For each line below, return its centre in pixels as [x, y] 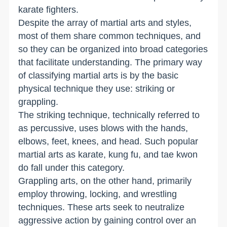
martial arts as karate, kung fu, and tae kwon [108, 154]
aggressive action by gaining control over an [107, 220]
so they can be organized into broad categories [113, 49]
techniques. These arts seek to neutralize [102, 207]
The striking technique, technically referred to [109, 115]
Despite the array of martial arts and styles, [105, 23]
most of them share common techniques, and [110, 36]
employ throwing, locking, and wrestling [98, 194]
